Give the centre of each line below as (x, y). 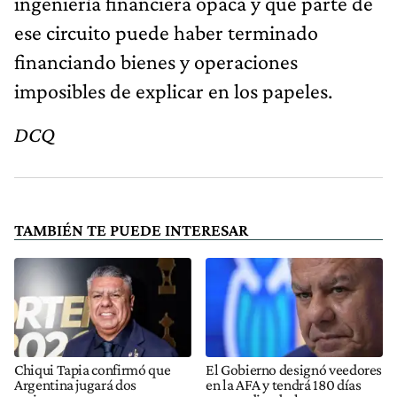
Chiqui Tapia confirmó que (93, 369)
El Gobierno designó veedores (294, 369)
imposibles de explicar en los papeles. (173, 91)
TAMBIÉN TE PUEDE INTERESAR (131, 230)
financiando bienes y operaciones (156, 62)
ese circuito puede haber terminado (166, 33)
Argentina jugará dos (75, 384)
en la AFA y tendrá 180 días (284, 384)
